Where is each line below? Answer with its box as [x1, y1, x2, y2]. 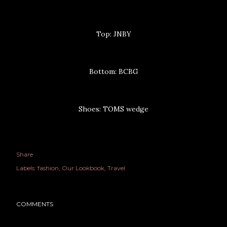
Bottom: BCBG [89, 67, 138, 77]
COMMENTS [16, 200, 53, 208]
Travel [107, 164, 125, 172]
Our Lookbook [62, 164, 104, 172]
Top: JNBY [96, 29, 131, 39]
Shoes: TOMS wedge [79, 104, 148, 114]
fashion [37, 164, 59, 172]
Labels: [16, 164, 36, 172]
